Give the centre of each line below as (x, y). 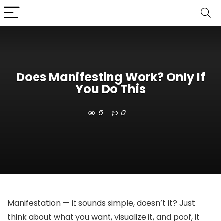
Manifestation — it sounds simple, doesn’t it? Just (101, 203)
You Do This (110, 89)
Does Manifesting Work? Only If (110, 77)
